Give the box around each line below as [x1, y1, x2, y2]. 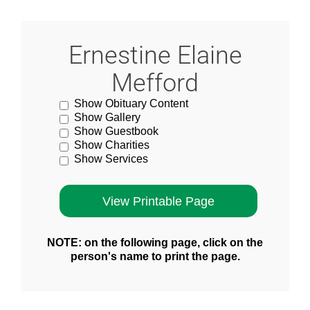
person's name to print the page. [70, 250, 240, 262]
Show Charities [74, 139, 150, 151]
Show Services [74, 153, 149, 165]
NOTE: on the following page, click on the [47, 237, 263, 248]
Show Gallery [74, 111, 141, 123]
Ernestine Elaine [68, 41, 242, 70]
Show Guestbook [74, 125, 159, 137]
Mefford [111, 69, 199, 98]
